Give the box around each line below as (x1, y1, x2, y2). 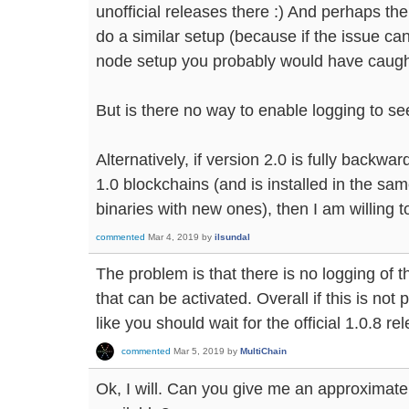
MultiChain (240, 345, 287, 356)
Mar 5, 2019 (173, 345, 225, 356)
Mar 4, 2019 (148, 231, 199, 242)
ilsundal (215, 231, 250, 242)
